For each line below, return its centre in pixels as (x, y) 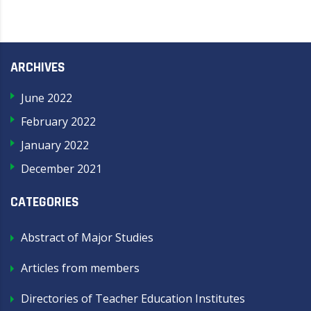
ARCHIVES (38, 67)
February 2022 (58, 121)
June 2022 (47, 98)
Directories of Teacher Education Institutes (133, 299)
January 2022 (55, 145)
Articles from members (80, 268)
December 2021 (61, 169)
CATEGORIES (45, 202)
